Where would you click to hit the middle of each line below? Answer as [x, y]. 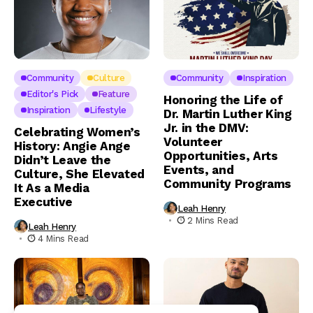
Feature [114, 94]
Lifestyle [108, 110]
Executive [43, 202]
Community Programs [227, 184]
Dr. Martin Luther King [228, 114]
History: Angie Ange [72, 146]
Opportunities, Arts [221, 156]
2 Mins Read [213, 221]
